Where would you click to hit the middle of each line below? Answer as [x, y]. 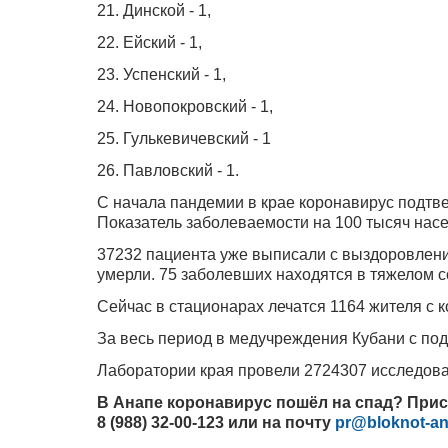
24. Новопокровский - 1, [187, 106]
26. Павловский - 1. [168, 170]
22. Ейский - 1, [151, 42]
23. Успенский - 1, [163, 74]
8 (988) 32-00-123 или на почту [216, 422]
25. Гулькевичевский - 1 [188, 138]
